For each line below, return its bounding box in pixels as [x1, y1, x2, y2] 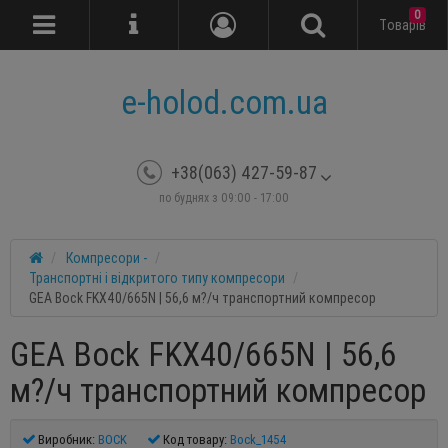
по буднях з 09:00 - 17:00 [159, 190, 289, 205]
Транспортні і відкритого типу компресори [29, 269, 285, 287]
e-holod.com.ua [120, 82, 328, 123]
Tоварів [379, 15, 427, 34]
